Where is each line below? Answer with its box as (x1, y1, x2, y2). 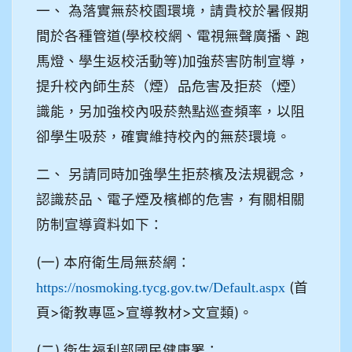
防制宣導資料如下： (36, 215, 163, 233)
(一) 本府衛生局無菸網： (36, 253, 191, 270)
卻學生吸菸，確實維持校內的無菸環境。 (36, 127, 291, 145)
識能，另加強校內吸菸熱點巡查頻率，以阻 (36, 102, 305, 119)
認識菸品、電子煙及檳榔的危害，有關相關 (36, 190, 305, 207)
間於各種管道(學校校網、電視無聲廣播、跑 (36, 27, 310, 44)
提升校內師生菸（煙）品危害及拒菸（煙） (36, 77, 305, 94)
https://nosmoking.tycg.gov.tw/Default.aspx (36, 280, 285, 295)
